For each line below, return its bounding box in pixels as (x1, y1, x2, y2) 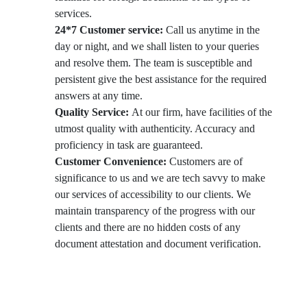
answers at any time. (55, 89, 143, 101)
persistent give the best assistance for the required (55, 73, 267, 85)
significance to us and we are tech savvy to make (55, 171, 265, 184)
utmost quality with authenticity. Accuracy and (55, 122, 255, 134)
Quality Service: (55, 106, 132, 118)
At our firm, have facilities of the (132, 106, 272, 118)
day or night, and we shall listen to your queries (55, 40, 259, 52)
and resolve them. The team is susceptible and (55, 56, 252, 69)
